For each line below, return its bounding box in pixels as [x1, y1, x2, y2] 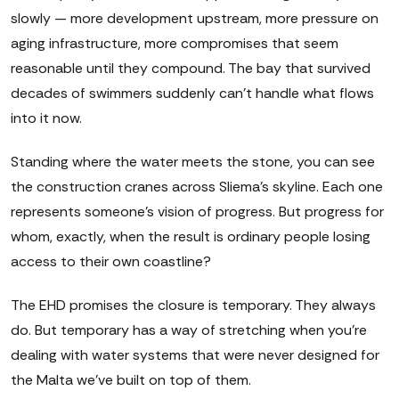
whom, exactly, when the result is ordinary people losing [11, 226, 370, 246]
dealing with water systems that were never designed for [11, 345, 379, 364]
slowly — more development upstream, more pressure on [11, 8, 379, 28]
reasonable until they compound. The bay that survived [11, 58, 370, 77]
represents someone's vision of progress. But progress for [11, 201, 384, 221]
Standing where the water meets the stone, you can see [11, 151, 375, 171]
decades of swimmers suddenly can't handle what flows [11, 83, 374, 102]
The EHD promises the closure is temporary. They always [11, 295, 376, 314]
